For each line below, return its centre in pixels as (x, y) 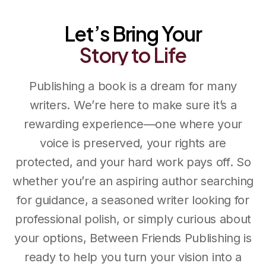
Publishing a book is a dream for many (133, 86)
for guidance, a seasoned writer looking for (133, 200)
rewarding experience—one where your (133, 124)
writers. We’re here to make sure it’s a (133, 105)
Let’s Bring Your (133, 33)
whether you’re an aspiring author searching (133, 181)
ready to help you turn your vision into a (133, 257)
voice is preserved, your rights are (133, 143)
